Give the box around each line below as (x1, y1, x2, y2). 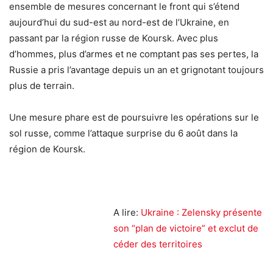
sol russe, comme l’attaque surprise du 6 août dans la (9, 127, 238, 139)
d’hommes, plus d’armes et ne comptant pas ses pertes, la (9, 48, 258, 60)
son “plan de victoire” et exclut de (113, 222, 258, 234)
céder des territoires (113, 238, 202, 250)
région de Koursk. (9, 143, 85, 155)
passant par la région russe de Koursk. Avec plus (9, 32, 218, 44)
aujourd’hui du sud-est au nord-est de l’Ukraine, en (9, 16, 229, 28)
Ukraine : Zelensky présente (141, 206, 262, 218)
